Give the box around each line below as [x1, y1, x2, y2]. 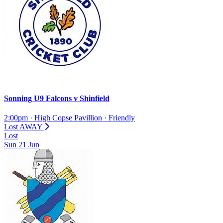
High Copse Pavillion [34, 113, 102, 122]
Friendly [109, 113, 135, 122]
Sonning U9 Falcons [4, 94, 74, 103]
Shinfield [78, 94, 110, 103]
